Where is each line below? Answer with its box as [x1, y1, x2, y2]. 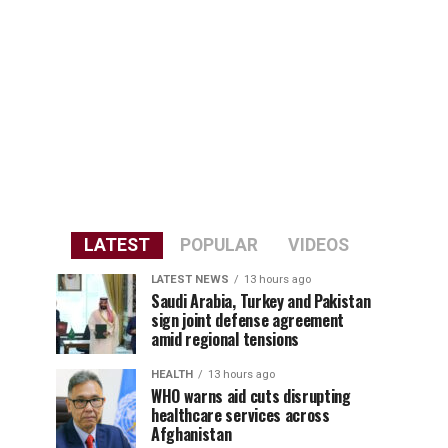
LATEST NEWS [151, 273, 229, 286]
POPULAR [179, 235, 258, 255]
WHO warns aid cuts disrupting [151, 384, 351, 408]
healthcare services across [151, 403, 330, 427]
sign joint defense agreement [151, 308, 345, 332]
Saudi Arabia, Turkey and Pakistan [151, 289, 371, 313]
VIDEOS [287, 235, 349, 255]
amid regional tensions [151, 327, 299, 351]
